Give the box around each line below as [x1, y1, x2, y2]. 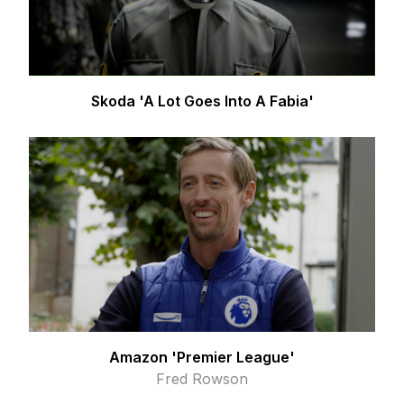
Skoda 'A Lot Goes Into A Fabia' [90, 91, 314, 110]
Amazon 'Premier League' [109, 347, 295, 366]
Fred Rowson [156, 369, 248, 388]
